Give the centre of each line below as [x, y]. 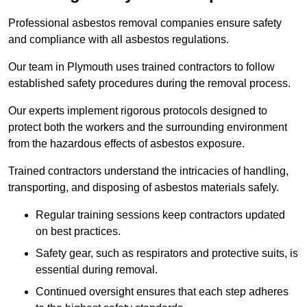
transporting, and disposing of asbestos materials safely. [144, 187]
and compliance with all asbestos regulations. [119, 39]
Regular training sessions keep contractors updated [160, 214]
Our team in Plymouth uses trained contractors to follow [142, 66]
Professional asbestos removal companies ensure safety [145, 23]
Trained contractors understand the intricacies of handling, [148, 171]
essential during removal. [97, 269]
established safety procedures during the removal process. [149, 83]
